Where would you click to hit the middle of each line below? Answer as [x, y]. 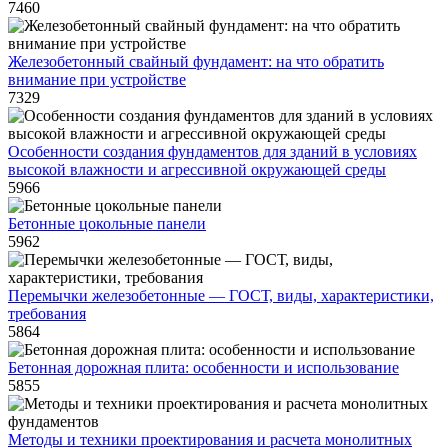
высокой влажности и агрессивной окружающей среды [197, 169]
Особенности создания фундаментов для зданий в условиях [212, 151]
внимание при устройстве [97, 79]
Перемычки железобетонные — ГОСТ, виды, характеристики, [221, 295]
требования [47, 313]
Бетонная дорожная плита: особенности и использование [203, 367]
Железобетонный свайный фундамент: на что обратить [196, 61]
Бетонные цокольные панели [107, 223]
